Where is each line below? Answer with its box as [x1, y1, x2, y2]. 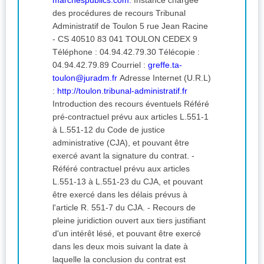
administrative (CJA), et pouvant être [52, 138, 189, 148]
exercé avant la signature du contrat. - [52, 151, 192, 161]
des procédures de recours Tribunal [52, 8, 156, 18]
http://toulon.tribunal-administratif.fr [57, 86, 187, 96]
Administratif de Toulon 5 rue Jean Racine [52, 21, 140, 31]
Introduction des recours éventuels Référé [52, 99, 184, 109]
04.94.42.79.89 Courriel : [111, 60, 148, 70]
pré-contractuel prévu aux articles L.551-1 [52, 112, 209, 122]
